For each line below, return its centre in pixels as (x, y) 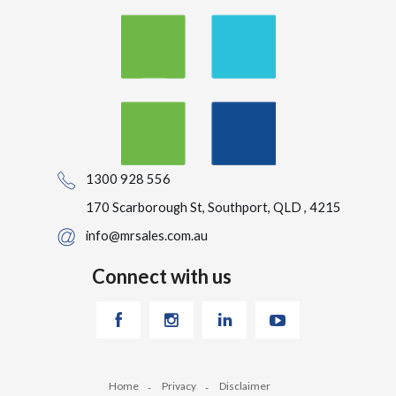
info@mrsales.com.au (147, 235)
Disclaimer (245, 386)
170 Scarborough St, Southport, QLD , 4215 (213, 206)
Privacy (179, 386)
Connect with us (162, 276)
